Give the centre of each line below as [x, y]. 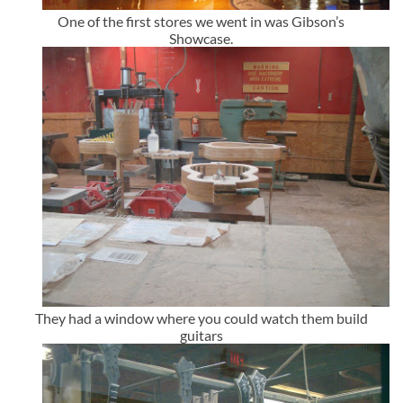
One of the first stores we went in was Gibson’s [201, 22]
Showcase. [201, 39]
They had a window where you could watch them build [201, 318]
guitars [201, 336]
